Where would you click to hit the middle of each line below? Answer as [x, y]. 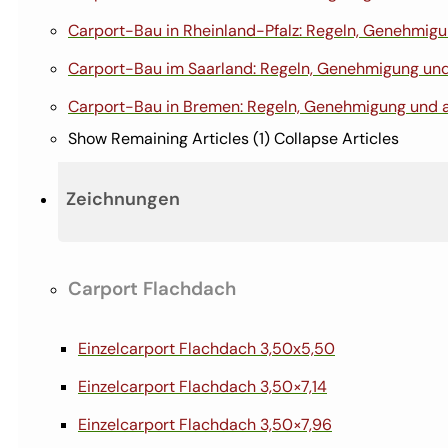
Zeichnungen [123, 198]
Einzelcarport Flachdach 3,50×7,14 [202, 387]
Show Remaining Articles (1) [171, 138]
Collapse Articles [336, 138]
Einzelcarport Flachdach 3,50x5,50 [206, 349]
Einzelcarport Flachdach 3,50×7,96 [205, 425]
